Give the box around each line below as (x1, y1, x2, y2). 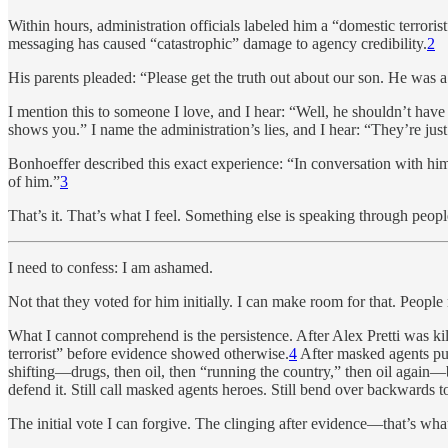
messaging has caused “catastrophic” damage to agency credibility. (8, 35, 427, 53)
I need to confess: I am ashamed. (8, 259, 213, 277)
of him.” (8, 173, 60, 191)
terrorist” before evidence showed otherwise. (8, 345, 289, 363)
